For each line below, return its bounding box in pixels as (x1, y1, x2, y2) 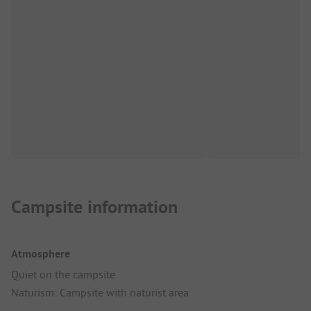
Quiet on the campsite (11, 267, 115, 281)
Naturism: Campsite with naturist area (11, 285, 189, 299)
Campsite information (11, 194, 178, 219)
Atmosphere (11, 246, 70, 261)
